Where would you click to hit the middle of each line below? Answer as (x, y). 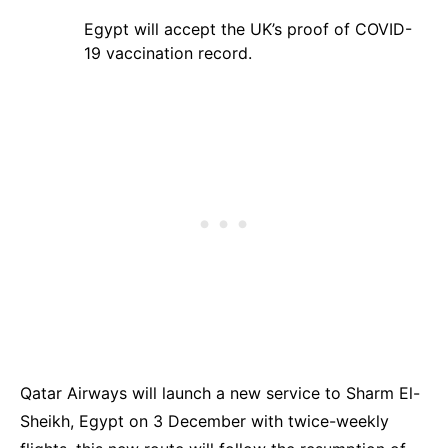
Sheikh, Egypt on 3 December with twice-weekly (204, 420)
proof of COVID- (349, 28)
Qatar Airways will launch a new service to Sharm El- (220, 392)
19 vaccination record (166, 52)
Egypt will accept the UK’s (185, 28)
